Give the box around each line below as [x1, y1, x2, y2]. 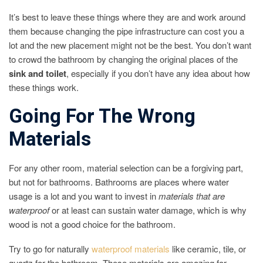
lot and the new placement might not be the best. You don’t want [9, 39, 251, 52]
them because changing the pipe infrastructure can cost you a [9, 25, 244, 38]
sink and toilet [9, 67, 66, 80]
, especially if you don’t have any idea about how [66, 67, 250, 80]
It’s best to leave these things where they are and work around [9, 11, 245, 23]
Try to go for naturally [9, 242, 92, 255]
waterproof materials [92, 242, 170, 255]
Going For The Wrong [9, 102, 195, 131]
